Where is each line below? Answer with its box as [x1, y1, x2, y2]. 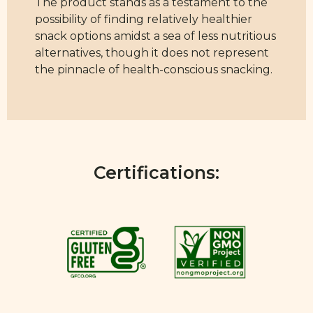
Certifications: [94, 162, 219, 184]
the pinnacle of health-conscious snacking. [35, 63, 272, 77]
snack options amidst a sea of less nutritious [35, 29, 276, 43]
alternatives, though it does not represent [35, 46, 269, 60]
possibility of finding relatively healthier [35, 13, 252, 27]
